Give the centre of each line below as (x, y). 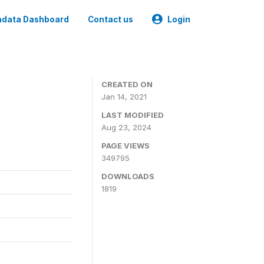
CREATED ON (127, 84)
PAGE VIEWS (126, 146)
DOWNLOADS (128, 176)
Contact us (110, 19)
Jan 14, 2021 (124, 97)
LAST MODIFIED (133, 115)
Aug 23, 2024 (126, 127)
